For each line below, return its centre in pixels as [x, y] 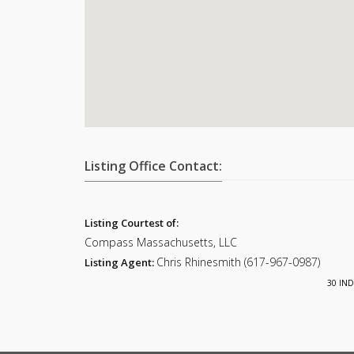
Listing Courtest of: [132, 223]
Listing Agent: [119, 262]
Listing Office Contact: [153, 166]
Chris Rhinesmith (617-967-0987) [238, 262]
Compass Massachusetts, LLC [161, 242]
